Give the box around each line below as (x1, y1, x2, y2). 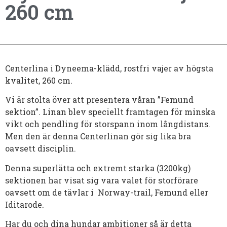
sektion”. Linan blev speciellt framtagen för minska (5, 106, 215, 118)
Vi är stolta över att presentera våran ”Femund (5, 94, 194, 105)
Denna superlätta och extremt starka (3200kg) (5, 162, 191, 173)
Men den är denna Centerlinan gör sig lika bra (5, 131, 191, 142)
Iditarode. (5, 199, 44, 210)
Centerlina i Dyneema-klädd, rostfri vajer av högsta (5, 63, 213, 73)
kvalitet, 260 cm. (5, 75, 72, 86)
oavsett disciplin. (5, 143, 76, 154)
